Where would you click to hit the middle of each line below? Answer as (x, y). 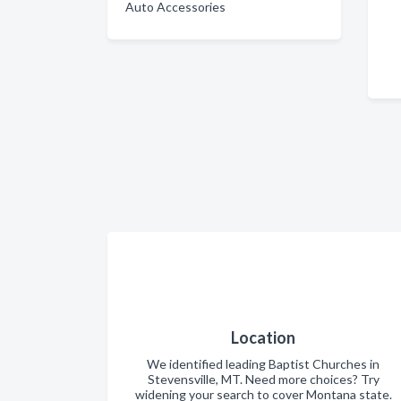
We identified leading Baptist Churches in (263, 363)
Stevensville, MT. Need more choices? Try (263, 379)
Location (263, 337)
